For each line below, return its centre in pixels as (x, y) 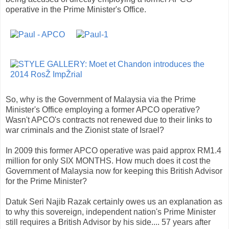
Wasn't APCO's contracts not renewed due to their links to (109, 120)
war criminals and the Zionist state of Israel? (85, 130)
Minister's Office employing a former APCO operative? (103, 109)
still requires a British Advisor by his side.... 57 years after (108, 222)
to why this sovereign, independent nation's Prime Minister (111, 212)
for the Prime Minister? (46, 181)
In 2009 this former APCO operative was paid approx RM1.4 (113, 150)
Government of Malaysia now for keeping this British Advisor (114, 171)
